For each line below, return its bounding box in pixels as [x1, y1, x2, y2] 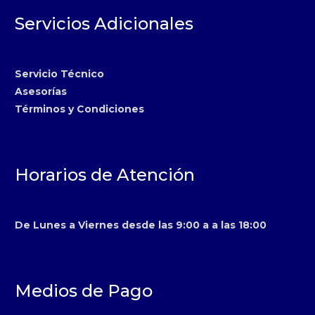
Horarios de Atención [15, 165, 195, 185]
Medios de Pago [15, 281, 153, 301]
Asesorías [15, 85, 67, 98]
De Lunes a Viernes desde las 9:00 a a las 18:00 [15, 219, 267, 231]
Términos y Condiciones [15, 103, 145, 115]
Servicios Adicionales [15, 13, 194, 34]
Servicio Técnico [15, 67, 105, 80]
